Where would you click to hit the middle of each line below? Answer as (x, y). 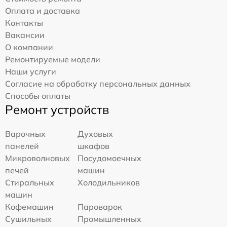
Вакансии (25, 35)
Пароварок (100, 207)
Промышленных (110, 219)
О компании (29, 47)
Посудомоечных (110, 158)
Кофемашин (29, 207)
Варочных (25, 134)
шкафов (94, 146)
